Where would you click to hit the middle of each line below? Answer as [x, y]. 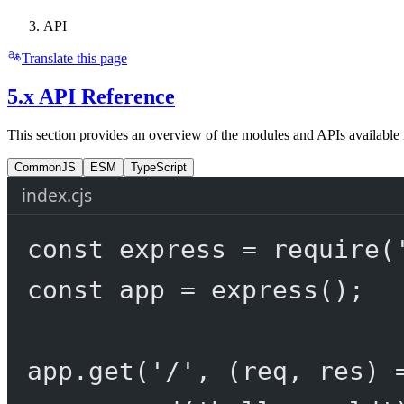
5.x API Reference [91, 97]
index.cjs [57, 196]
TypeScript [159, 168]
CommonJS [45, 168]
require [326, 249]
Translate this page [74, 59]
